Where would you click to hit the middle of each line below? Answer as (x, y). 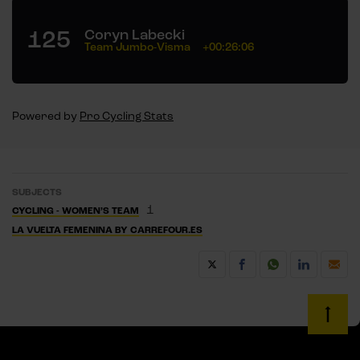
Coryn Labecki (135, 35)
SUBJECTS (37, 193)
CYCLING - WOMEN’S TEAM (76, 211)
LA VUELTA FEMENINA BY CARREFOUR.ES (107, 231)
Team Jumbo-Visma (137, 47)
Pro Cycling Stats (127, 117)
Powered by (46, 117)
